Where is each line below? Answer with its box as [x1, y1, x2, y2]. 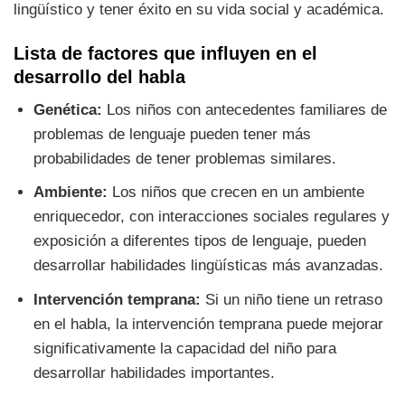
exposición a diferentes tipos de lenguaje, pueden [33, 232, 367, 250]
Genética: [33, 101, 103, 119]
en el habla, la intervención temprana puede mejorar [33, 315, 384, 333]
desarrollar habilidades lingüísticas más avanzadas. [33, 257, 384, 275]
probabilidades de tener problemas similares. [33, 150, 337, 168]
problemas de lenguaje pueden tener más [33, 126, 312, 144]
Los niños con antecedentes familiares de [102, 101, 388, 119]
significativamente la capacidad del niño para [33, 339, 337, 357]
